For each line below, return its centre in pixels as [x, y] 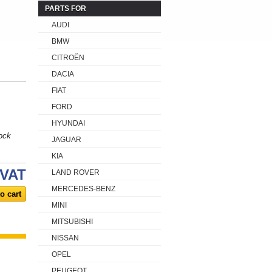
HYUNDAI [68, 123]
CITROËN [68, 58]
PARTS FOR [66, 8]
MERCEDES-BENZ [83, 189]
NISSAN [65, 238]
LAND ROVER [76, 172]
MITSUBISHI [72, 222]
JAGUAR [66, 140]
